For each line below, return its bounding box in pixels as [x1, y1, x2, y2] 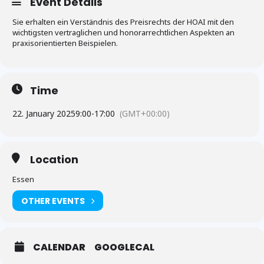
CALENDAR [33, 240, 85, 255]
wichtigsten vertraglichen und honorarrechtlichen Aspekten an [12, 27, 235, 38]
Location [30, 152, 78, 167]
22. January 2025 [12, 108, 75, 120]
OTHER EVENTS [21, 194, 85, 207]
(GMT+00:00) [120, 108, 170, 120]
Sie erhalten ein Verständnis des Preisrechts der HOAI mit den [12, 16, 234, 28]
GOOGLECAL [94, 240, 154, 255]
